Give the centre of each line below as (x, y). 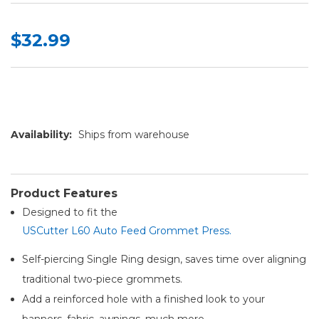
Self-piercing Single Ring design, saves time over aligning (164, 259)
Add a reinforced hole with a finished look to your (144, 299)
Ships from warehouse (134, 134)
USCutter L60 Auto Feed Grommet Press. (127, 230)
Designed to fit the (70, 212)
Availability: (41, 134)
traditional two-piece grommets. (103, 279)
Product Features (64, 193)
